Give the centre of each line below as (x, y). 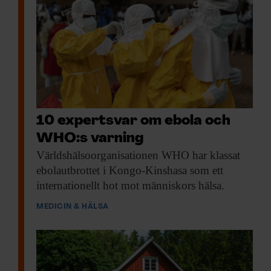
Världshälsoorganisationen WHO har (122, 155)
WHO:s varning (90, 139)
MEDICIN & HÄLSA (73, 207)
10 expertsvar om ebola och (133, 122)
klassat (224, 155)
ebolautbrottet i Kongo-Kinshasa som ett (130, 171)
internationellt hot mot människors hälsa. (130, 186)
